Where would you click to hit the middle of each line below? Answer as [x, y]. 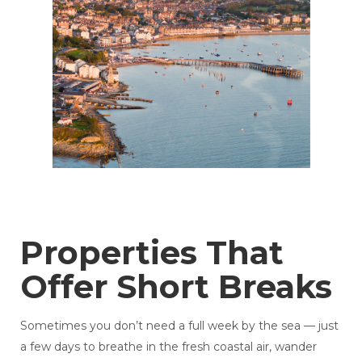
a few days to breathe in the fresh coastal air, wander [168, 346]
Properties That [152, 252]
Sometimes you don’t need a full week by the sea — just [179, 325]
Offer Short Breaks [176, 286]
